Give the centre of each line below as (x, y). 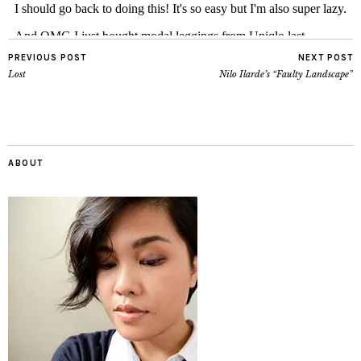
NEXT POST (326, 57)
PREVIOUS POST (47, 57)
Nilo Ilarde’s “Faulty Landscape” (286, 74)
